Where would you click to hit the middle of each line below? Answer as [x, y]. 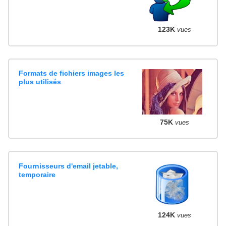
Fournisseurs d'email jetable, [69, 166]
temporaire [37, 174]
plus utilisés [40, 81]
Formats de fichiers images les [72, 73]
